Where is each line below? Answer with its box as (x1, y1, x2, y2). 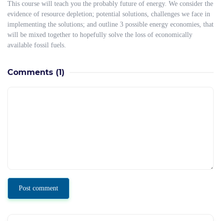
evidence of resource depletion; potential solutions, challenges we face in (7, 10, 210, 18)
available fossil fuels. (7, 41, 66, 49)
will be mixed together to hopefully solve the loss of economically (7, 31, 192, 38)
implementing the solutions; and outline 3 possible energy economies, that (7, 21, 214, 28)
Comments (7, 68, 53, 77)
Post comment (19, 184, 58, 192)
